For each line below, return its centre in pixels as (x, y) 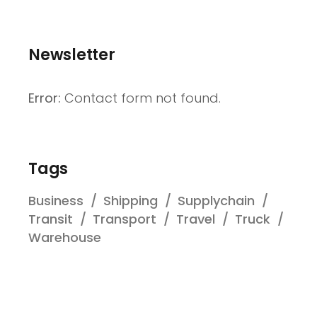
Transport (125, 219)
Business (56, 201)
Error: (45, 98)
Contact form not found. (141, 98)
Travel (196, 219)
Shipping (131, 201)
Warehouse (65, 237)
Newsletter (72, 55)
